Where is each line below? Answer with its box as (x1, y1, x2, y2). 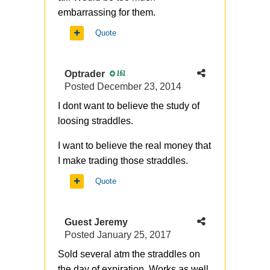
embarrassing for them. (58, 7, 155, 18)
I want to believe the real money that (58, 140, 211, 151)
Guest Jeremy (64, 217, 128, 228)
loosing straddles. (58, 116, 133, 127)
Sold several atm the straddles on (58, 249, 200, 260)
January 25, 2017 (97, 230, 171, 240)
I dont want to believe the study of (58, 101, 199, 111)
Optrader (64, 69, 105, 80)
